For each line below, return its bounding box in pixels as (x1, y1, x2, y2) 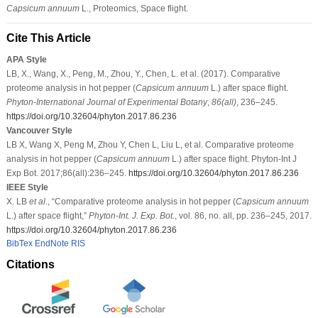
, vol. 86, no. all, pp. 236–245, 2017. (174, 210, 312, 221)
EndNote (34, 238, 69, 248)
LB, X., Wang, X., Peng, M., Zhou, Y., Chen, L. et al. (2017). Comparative (6, 68, 280, 79)
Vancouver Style (6, 125, 72, 136)
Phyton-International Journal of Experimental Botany (6, 97, 207, 107)
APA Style (6, 54, 47, 65)
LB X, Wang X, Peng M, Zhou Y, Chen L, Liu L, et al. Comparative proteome (6, 139, 294, 150)
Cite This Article (6, 31, 91, 44)
